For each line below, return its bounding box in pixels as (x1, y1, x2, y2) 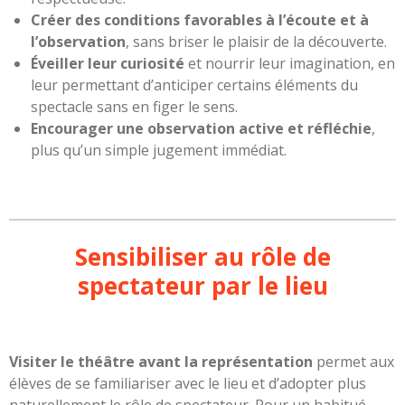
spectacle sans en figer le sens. (31, 97, 238, 117)
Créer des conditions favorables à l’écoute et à (31, 10, 369, 30)
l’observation (31, 32, 126, 52)
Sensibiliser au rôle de (74, 240, 331, 273)
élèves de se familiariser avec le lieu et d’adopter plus (9, 373, 366, 393)
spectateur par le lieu (77, 269, 328, 302)
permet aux (313, 352, 394, 372)
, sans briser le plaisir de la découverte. (126, 32, 387, 52)
